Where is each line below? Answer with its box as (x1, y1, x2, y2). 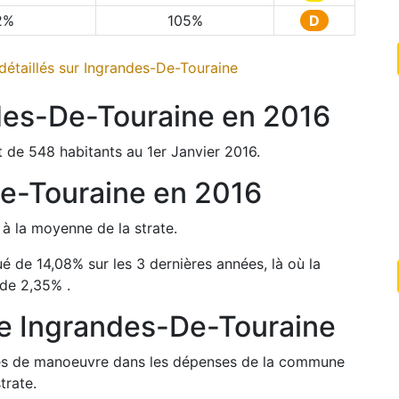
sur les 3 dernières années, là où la (88, 255, 321, 273)
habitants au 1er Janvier (55, 142, 224, 160)
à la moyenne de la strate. (3, 219, 177, 237)
